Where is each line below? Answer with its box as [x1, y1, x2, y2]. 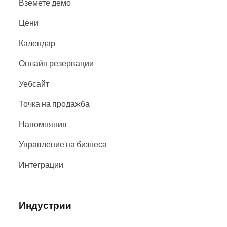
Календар [19, 37, 55, 48]
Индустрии [19, 199, 71, 211]
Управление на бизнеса [19, 139, 107, 149]
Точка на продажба [19, 98, 90, 109]
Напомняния [19, 119, 67, 129]
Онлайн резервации [19, 58, 94, 68]
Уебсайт [19, 78, 49, 89]
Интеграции [19, 159, 63, 170]
